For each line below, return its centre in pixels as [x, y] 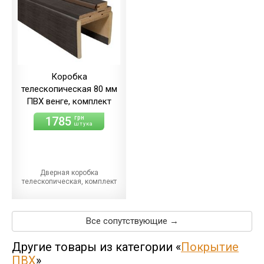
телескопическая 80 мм [69, 89]
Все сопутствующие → [132, 221]
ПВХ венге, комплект [69, 101]
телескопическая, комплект [69, 181]
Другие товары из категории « [96, 247]
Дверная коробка [69, 172]
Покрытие [210, 247]
